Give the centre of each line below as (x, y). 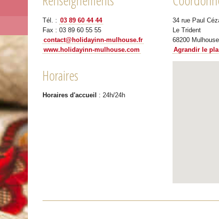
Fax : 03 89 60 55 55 (72, 30)
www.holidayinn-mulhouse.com (92, 49)
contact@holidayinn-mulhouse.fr (93, 40)
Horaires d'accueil (70, 95)
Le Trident (186, 30)
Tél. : (51, 20)
